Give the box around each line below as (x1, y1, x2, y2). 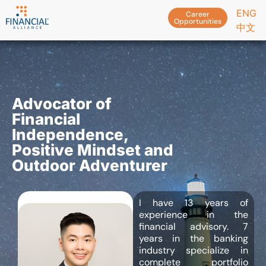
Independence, (12, 125, 128, 144)
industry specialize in (138, 244, 248, 257)
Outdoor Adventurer (12, 156, 167, 175)
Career (186, 9, 210, 19)
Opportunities (174, 17, 221, 26)
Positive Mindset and (12, 141, 173, 160)
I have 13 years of (138, 197, 248, 210)
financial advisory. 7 (138, 220, 248, 233)
